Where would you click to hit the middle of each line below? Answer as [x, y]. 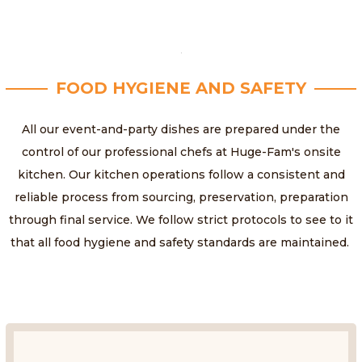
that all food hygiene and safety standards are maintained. [181, 243]
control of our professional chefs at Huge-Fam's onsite [181, 152]
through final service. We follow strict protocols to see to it [181, 220]
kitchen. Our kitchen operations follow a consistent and [181, 175]
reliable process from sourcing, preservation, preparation [181, 198]
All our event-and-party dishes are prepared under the [181, 130]
